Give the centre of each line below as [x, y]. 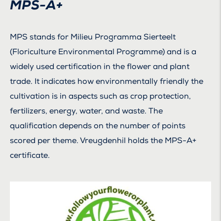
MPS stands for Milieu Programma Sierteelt [93, 37]
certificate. [30, 155]
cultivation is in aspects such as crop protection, [100, 96]
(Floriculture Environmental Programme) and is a [103, 52]
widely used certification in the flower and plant [100, 67]
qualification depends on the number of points [98, 126]
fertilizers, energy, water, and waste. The [86, 111]
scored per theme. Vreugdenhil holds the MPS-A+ [103, 141]
